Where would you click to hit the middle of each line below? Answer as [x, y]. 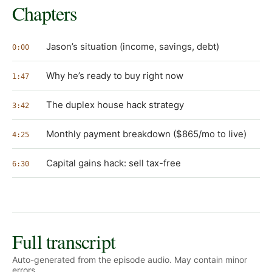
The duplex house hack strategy [115, 105]
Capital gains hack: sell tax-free [114, 163]
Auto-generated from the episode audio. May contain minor [130, 260]
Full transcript [64, 242]
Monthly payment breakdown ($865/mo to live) [146, 134]
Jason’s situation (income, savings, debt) [133, 47]
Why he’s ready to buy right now [115, 76]
